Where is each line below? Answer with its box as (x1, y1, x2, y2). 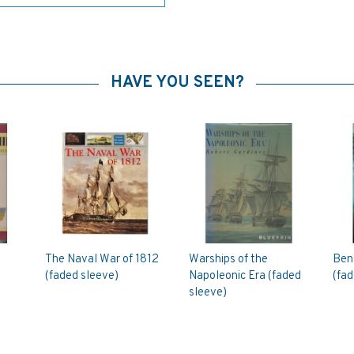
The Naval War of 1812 (45, 251, 160, 267)
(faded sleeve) (45, 268, 119, 284)
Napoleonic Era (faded (188, 268, 301, 284)
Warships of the (188, 251, 268, 267)
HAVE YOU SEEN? (110, 73, 244, 93)
